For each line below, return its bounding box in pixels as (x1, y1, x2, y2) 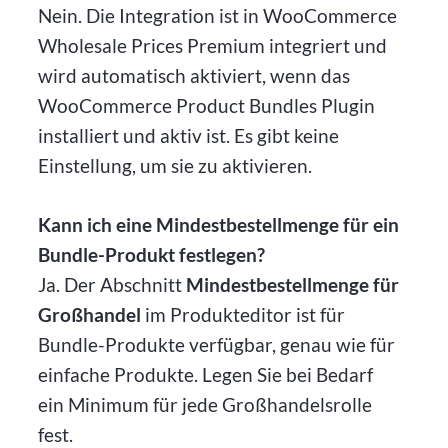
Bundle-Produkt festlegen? (38, 243, 266, 267)
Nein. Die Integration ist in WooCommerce (38, 4, 398, 28)
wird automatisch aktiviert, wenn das (38, 64, 351, 88)
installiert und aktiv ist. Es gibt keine (38, 124, 340, 148)
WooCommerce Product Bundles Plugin (38, 94, 376, 118)
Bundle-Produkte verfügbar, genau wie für (38, 333, 396, 357)
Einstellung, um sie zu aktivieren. (38, 154, 313, 178)
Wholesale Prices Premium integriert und (38, 34, 388, 58)
